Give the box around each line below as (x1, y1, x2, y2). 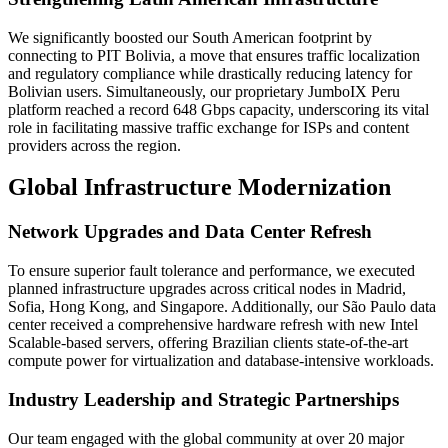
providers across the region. (8, 136, 181, 154)
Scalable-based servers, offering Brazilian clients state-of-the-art (8, 334, 408, 352)
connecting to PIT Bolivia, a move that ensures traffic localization (8, 46, 420, 64)
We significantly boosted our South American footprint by (8, 28, 372, 46)
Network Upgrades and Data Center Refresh (8, 221, 372, 243)
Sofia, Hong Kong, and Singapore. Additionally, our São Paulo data (8, 298, 436, 316)
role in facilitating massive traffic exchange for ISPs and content (8, 118, 409, 136)
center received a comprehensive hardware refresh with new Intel (8, 316, 418, 334)
